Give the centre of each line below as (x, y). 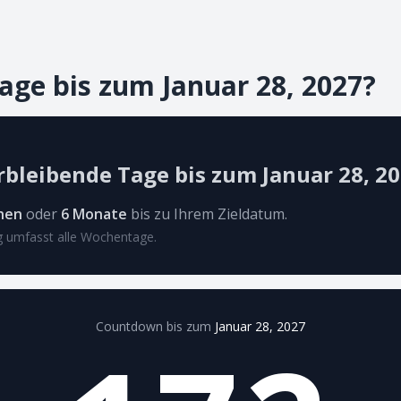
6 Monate (94, 214)
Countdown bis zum (154, 326)
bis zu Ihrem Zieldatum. (207, 214)
